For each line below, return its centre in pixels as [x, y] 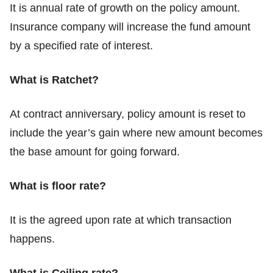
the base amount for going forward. [95, 152]
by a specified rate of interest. [81, 46]
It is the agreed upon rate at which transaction [121, 220]
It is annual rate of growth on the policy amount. [125, 8]
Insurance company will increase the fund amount [130, 27]
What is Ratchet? [54, 80]
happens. [32, 239]
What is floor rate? [58, 186]
